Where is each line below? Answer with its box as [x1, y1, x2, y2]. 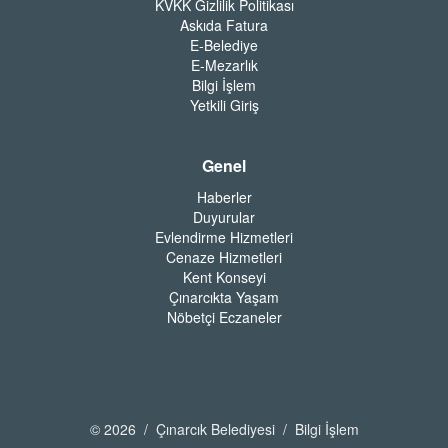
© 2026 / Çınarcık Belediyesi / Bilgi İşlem [89, 418, 359, 439]
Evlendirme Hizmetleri [155, 226, 293, 247]
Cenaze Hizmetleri [166, 246, 282, 267]
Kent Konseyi [182, 266, 266, 287]
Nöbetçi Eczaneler [166, 306, 282, 327]
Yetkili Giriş [189, 94, 259, 115]
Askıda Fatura [180, 14, 268, 35]
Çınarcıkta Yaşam [169, 286, 279, 307]
